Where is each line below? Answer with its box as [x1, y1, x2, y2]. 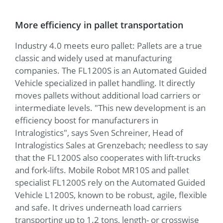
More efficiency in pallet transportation [15, 18, 183, 31]
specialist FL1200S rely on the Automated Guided [15, 176, 205, 188]
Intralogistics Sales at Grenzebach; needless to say [15, 139, 208, 151]
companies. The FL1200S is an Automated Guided [15, 64, 207, 76]
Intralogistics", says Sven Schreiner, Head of [15, 126, 183, 138]
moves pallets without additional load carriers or [15, 89, 201, 101]
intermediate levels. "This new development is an [15, 102, 206, 113]
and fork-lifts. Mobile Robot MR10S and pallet [15, 164, 189, 176]
